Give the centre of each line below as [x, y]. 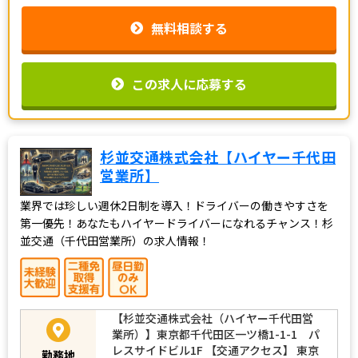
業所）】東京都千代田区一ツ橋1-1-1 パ [216, 334]
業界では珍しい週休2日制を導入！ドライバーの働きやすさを [174, 205]
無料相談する [189, 28]
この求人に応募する [189, 84]
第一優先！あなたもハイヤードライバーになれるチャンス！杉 [177, 223]
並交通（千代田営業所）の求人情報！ [115, 240]
